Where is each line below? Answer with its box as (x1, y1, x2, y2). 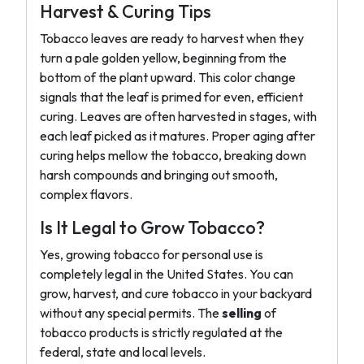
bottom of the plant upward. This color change (40, 69, 296, 85)
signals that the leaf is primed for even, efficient (40, 89, 303, 105)
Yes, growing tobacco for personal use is (40, 246, 263, 262)
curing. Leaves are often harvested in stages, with (40, 108, 317, 124)
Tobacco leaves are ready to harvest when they (40, 30, 304, 46)
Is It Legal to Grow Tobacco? (40, 216, 265, 239)
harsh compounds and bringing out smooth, (40, 167, 278, 183)
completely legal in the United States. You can (40, 266, 293, 282)
